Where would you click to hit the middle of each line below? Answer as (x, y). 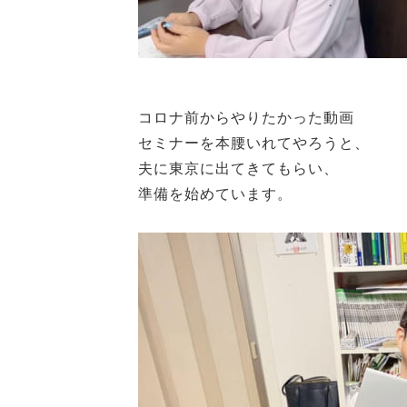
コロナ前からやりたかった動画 (246, 118)
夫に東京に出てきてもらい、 (238, 169)
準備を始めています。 (215, 194)
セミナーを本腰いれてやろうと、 (254, 143)
